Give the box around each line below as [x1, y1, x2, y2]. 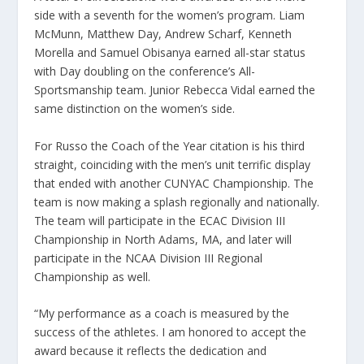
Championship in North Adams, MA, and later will [34, 231, 292, 247]
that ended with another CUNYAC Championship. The [34, 175, 314, 191]
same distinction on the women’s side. [34, 101, 236, 117]
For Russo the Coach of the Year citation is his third [34, 137, 305, 154]
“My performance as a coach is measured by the [34, 305, 290, 322]
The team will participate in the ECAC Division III [34, 212, 286, 228]
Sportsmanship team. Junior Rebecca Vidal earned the [34, 82, 316, 98]
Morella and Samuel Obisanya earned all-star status [34, 45, 306, 61]
